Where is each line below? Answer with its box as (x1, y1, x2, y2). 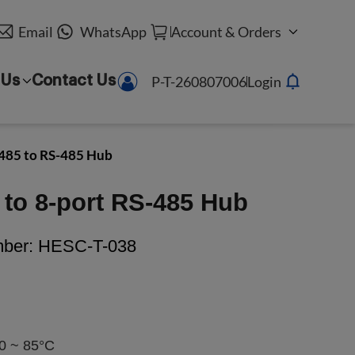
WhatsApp (79, 23, 147, 40)
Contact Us (31, 73, 116, 89)
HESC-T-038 (33, 236, 136, 256)
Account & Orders (170, 23, 281, 40)
